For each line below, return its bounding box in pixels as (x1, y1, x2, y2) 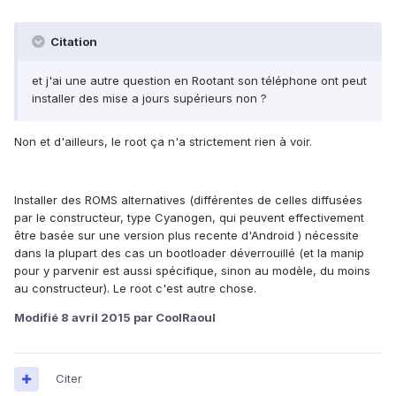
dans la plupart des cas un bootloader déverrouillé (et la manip (14, 246, 364, 261)
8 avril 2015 (61, 310, 131, 325)
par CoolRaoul (131, 310, 216, 325)
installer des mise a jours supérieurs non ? (32, 91, 267, 106)
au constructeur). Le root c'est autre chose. (14, 281, 256, 296)
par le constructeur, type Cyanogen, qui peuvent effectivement (14, 210, 364, 225)
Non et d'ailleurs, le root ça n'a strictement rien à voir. (14, 134, 312, 149)
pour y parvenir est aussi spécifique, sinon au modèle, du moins (14, 263, 370, 278)
